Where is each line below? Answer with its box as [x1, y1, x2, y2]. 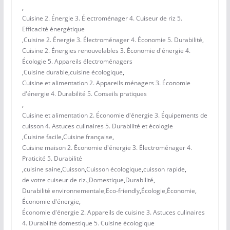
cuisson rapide [143, 165, 185, 174]
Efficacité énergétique [22, 25, 85, 34]
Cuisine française [63, 132, 112, 142]
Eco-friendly [105, 186, 140, 196]
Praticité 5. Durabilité [22, 154, 82, 163]
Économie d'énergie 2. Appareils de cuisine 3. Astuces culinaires [22, 208, 205, 217]
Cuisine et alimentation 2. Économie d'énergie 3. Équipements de [22, 111, 207, 120]
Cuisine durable [23, 68, 68, 77]
